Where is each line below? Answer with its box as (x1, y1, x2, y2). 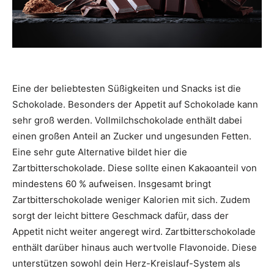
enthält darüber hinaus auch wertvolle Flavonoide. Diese (12, 242, 257, 254)
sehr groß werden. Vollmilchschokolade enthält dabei (12, 114, 242, 127)
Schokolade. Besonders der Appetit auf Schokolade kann (12, 98, 258, 111)
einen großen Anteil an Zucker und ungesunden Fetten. (12, 130, 251, 143)
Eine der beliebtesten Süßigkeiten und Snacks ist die (12, 83, 241, 95)
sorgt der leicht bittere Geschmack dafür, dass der (12, 210, 229, 222)
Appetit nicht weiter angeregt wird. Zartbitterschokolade (12, 226, 256, 238)
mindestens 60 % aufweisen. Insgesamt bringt (12, 178, 211, 190)
